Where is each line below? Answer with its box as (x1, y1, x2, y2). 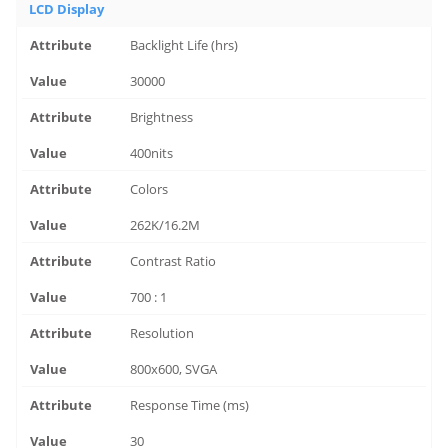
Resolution (130, 324, 195, 342)
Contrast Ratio (130, 252, 217, 270)
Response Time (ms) (130, 396, 250, 414)
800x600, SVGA (130, 360, 218, 378)
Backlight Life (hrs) (130, 36, 239, 54)
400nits (130, 144, 174, 162)
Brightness (130, 108, 194, 126)
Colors (130, 180, 169, 198)
